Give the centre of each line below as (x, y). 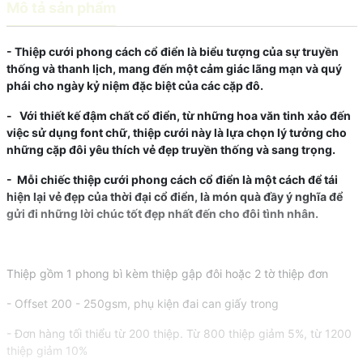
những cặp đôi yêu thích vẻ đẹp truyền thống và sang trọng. (171, 149)
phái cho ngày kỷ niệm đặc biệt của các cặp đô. (135, 85)
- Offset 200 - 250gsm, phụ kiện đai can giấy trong (142, 303)
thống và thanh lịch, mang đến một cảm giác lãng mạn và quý (174, 68)
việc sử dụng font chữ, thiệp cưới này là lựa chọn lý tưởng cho (176, 132)
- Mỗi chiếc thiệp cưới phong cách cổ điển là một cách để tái (172, 179)
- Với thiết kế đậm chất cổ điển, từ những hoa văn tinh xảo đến (178, 115)
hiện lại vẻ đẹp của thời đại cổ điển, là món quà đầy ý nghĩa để (174, 196)
